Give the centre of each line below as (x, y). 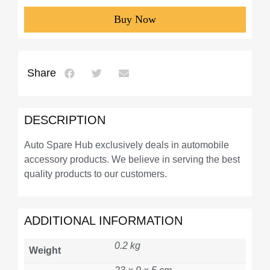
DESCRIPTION (65, 120)
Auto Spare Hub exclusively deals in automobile (127, 145)
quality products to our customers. (96, 174)
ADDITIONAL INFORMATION (103, 220)
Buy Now (135, 20)
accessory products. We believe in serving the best (132, 160)
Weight (45, 250)
